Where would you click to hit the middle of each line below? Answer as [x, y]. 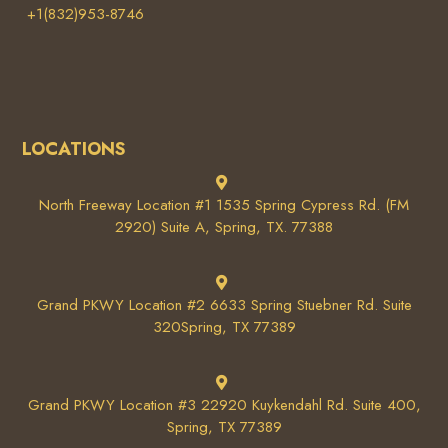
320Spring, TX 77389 [224, 326]
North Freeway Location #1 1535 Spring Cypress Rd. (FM [224, 204]
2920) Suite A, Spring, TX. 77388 [224, 226]
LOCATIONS [74, 148]
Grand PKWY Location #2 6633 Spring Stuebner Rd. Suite [224, 304]
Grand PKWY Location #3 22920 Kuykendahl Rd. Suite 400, [224, 404]
